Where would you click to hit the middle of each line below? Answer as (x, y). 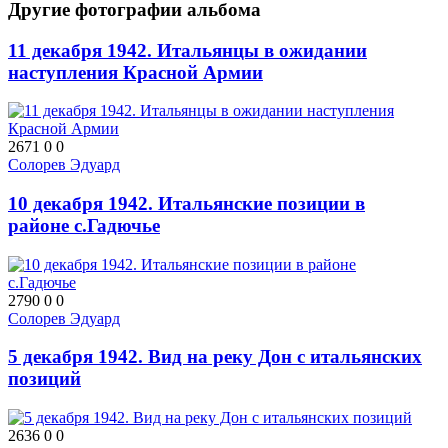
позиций (44, 379)
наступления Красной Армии (135, 72)
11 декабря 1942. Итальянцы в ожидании (187, 50)
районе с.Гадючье (84, 226)
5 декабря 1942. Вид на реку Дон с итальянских (215, 357)
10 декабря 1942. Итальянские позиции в (186, 204)
